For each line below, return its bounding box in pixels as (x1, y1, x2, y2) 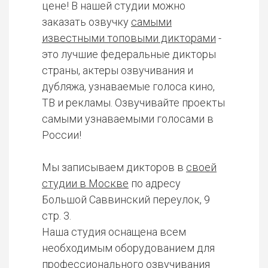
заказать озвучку (42, 16, 131, 28)
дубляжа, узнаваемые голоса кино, (42, 80, 215, 93)
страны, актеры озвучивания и (42, 64, 193, 77)
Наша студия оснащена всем (42, 226, 186, 238)
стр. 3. (42, 209, 71, 222)
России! (42, 129, 81, 141)
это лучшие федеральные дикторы (42, 48, 216, 60)
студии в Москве (42, 177, 129, 190)
